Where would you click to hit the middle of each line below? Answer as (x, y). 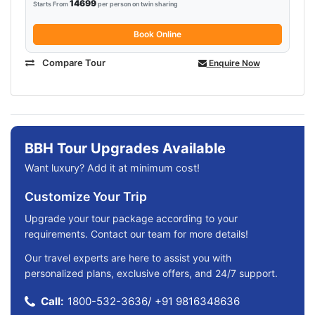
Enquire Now (233, 63)
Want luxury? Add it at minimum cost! (112, 167)
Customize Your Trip (86, 196)
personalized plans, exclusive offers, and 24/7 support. (151, 273)
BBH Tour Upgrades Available (125, 148)
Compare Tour (73, 62)
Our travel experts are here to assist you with (128, 257)
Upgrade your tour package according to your (131, 218)
